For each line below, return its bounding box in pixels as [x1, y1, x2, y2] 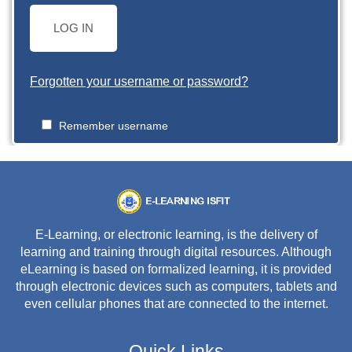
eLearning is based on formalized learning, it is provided [20, 262, 332, 276]
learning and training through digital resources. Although [20, 244, 332, 258]
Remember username [59, 119, 168, 132]
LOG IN [53, 22, 93, 35]
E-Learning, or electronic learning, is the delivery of [35, 227, 317, 241]
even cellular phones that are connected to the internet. [24, 296, 328, 310]
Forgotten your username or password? [30, 75, 248, 88]
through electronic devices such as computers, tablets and [15, 279, 337, 293]
